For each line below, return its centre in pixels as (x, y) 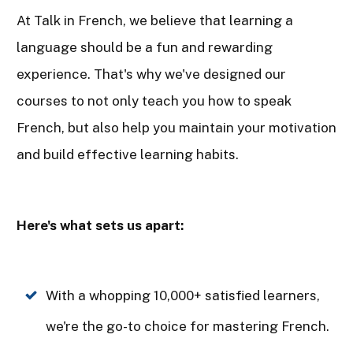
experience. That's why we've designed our (151, 74)
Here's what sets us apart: (100, 225)
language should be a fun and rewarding (145, 47)
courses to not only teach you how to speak (154, 100)
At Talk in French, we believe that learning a (155, 20)
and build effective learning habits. (128, 154)
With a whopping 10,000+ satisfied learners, (183, 295)
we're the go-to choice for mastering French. (188, 326)
